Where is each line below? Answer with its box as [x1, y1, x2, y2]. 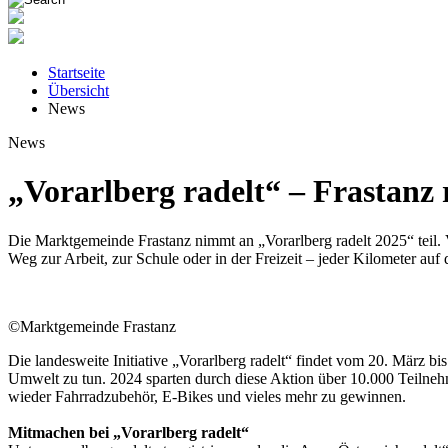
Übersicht [48, 82, 109, 99]
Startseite [48, 64, 105, 81]
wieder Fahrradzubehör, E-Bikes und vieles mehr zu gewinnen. [8, 387, 406, 405]
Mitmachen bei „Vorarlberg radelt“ [8, 423, 249, 441]
